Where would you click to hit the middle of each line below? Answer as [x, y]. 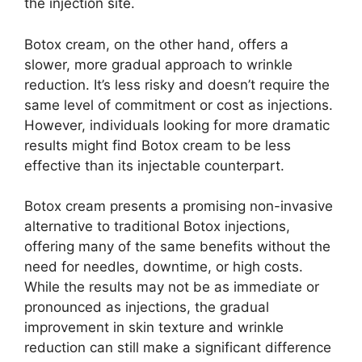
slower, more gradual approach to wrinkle [158, 64]
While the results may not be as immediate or [172, 287]
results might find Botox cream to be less [158, 145]
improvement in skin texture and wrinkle [154, 328]
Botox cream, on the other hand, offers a [156, 44]
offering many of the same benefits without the [177, 247]
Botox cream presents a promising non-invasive [179, 206]
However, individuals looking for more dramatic [177, 125]
